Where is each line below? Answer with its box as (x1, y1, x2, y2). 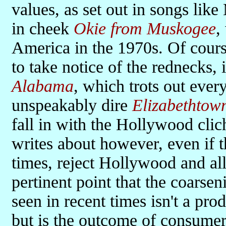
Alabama (12, 77, 74, 95)
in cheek (12, 19, 74, 38)
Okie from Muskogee (74, 19, 216, 38)
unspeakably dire (12, 96, 132, 115)
